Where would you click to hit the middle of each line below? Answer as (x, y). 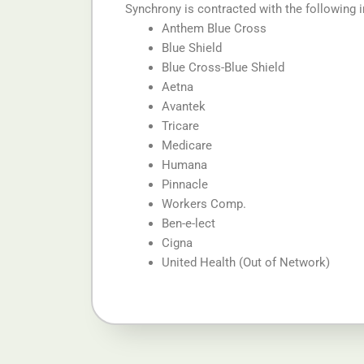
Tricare (180, 126)
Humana (184, 165)
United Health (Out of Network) (246, 263)
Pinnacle (185, 185)
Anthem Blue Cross (214, 29)
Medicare (187, 146)
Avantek (184, 107)
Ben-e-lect (188, 224)
